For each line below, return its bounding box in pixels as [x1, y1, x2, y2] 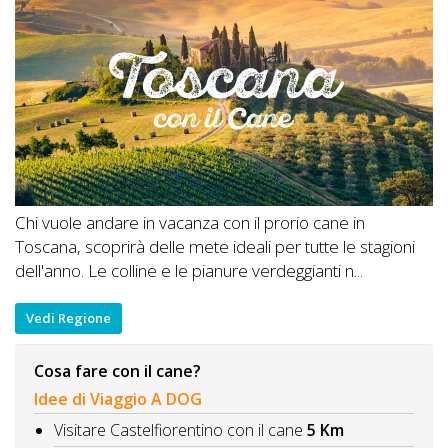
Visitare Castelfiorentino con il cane [54, 418, 303, 441]
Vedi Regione [26, 309, 111, 328]
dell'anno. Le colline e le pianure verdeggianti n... [15, 258, 363, 282]
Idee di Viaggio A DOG [34, 387, 202, 410]
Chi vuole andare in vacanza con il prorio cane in [15, 210, 365, 234]
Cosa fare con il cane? [34, 360, 201, 383]
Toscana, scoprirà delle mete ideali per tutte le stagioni [15, 234, 415, 258]
